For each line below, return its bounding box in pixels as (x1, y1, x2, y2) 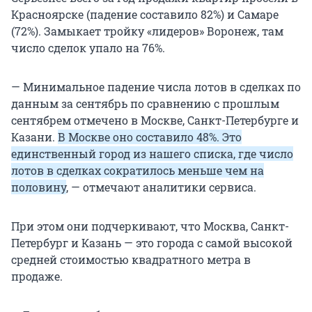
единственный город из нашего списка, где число (11, 146, 293, 162)
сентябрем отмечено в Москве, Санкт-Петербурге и (11, 113, 299, 128)
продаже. (11, 269, 63, 284)
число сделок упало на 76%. (11, 40, 165, 56)
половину (11, 180, 66, 195)
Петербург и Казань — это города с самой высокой (11, 235, 292, 251)
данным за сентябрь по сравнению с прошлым (11, 96, 279, 111)
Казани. (11, 130, 58, 145)
